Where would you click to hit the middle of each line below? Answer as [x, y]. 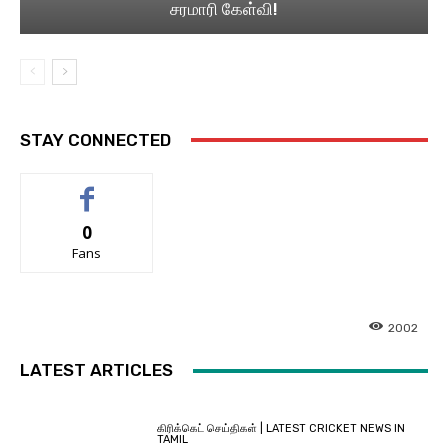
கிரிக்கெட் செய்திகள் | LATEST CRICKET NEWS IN [281, 428]
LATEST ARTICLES [96, 370]
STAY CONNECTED [95, 139]
